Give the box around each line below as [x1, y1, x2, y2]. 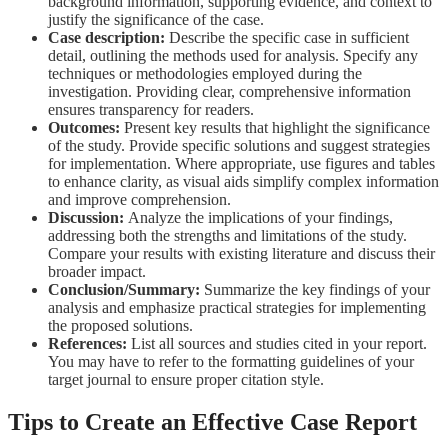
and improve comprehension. [48, 191, 231, 209]
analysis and [48, 299, 129, 317]
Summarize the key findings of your [204, 281, 430, 299]
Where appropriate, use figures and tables [175, 155, 435, 173]
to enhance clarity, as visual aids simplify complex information [48, 173, 439, 191]
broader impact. [48, 263, 146, 281]
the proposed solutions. [48, 317, 193, 335]
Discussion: [48, 209, 128, 227]
